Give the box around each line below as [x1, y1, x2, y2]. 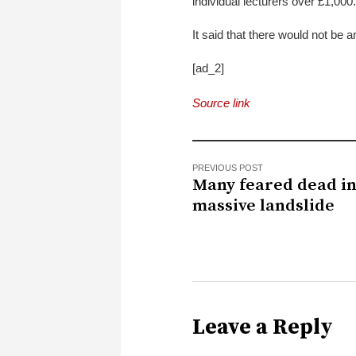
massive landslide [192, 195, 335, 216]
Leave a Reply [192, 313, 333, 341]
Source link [192, 95, 250, 110]
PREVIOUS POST [192, 162, 263, 172]
